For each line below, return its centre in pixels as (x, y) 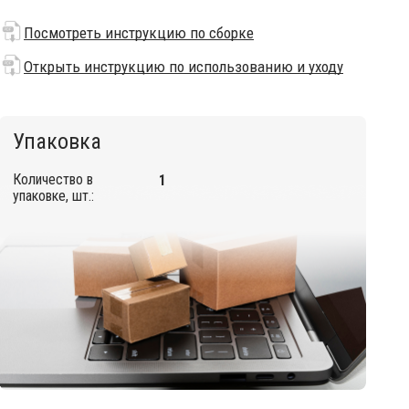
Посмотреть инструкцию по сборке (139, 33)
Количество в (53, 179)
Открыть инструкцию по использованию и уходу (184, 67)
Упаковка (57, 142)
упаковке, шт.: (53, 196)
